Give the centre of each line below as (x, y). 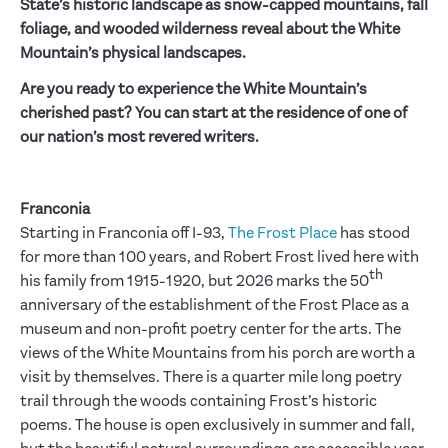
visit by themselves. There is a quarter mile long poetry (211, 377)
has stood (373, 233)
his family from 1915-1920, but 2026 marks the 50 (194, 281)
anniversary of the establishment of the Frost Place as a (214, 305)
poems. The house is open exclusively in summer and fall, (217, 425)
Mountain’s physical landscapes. (133, 53)
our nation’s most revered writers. (139, 137)
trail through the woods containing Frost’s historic (198, 401)
